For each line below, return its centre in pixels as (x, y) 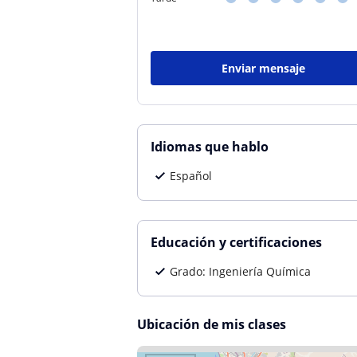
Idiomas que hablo (210, 147)
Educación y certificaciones (236, 242)
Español (191, 176)
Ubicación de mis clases (212, 324)
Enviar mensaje (264, 68)
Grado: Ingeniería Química (240, 271)
